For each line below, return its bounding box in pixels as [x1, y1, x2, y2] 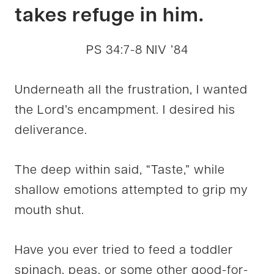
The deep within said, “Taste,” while [15, 164, 225, 177]
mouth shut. [15, 204, 84, 217]
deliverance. [15, 124, 87, 137]
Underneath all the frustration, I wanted [15, 84, 248, 97]
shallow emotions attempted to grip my [15, 184, 248, 197]
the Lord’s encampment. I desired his [15, 104, 235, 117]
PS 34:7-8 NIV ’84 [86, 44, 188, 57]
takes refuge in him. [15, 6, 204, 26]
